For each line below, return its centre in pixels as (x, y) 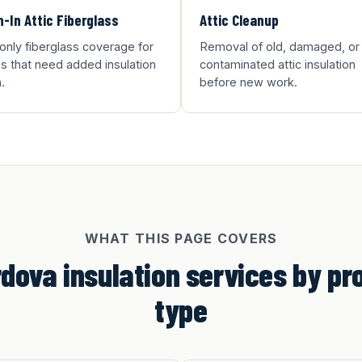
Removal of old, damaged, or (280, 46)
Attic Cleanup (239, 20)
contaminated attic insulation (278, 64)
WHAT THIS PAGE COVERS (181, 238)
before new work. (248, 82)
